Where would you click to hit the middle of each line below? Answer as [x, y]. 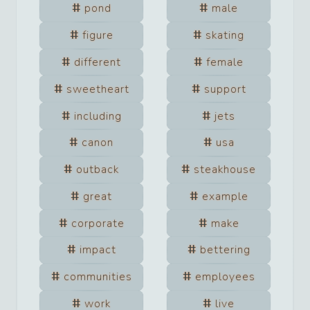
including [98, 116]
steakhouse [225, 170]
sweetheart [98, 89]
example [225, 196]
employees [225, 277]
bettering [225, 250]
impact [98, 250]
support [225, 89]
